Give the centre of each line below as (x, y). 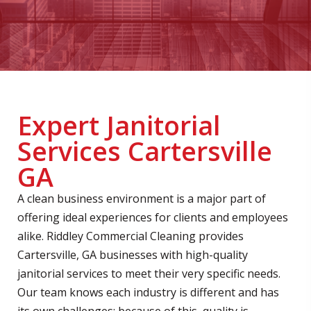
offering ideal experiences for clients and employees (153, 217)
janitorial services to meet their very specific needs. (149, 274)
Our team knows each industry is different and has (148, 292)
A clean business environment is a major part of (142, 199)
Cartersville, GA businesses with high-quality (133, 255)
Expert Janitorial (119, 125)
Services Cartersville (145, 151)
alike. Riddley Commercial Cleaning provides (131, 236)
